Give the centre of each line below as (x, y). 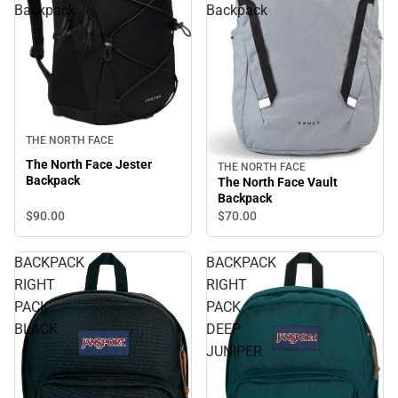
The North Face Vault (278, 183)
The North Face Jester (89, 165)
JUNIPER (234, 352)
